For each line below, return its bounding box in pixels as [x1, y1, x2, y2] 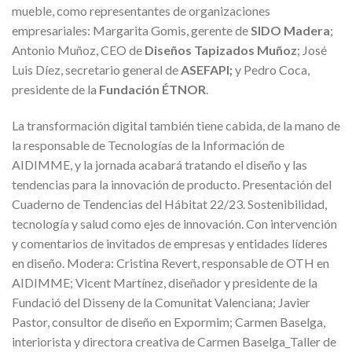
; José [297, 42, 327, 57]
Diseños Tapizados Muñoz [145, 42, 297, 57]
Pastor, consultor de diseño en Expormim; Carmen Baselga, [12, 313, 325, 329]
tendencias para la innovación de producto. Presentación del [12, 176, 332, 192]
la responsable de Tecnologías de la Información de [12, 137, 284, 152]
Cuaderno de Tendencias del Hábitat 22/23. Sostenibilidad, [12, 196, 327, 211]
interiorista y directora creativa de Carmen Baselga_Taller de [12, 333, 336, 349]
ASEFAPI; [181, 61, 233, 77]
